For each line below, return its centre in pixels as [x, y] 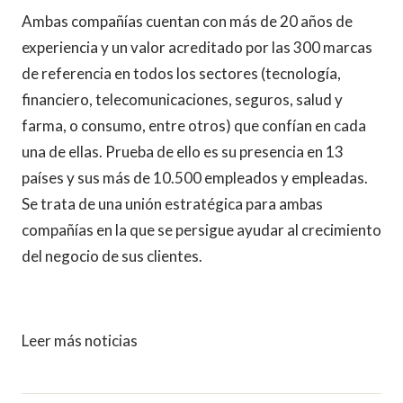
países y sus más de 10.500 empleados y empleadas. [196, 178]
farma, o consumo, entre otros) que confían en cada [194, 125]
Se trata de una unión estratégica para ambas [172, 204]
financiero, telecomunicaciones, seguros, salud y [182, 99]
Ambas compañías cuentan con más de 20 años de [187, 21]
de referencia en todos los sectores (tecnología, [181, 73]
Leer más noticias [80, 340]
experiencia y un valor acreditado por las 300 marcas [197, 47]
